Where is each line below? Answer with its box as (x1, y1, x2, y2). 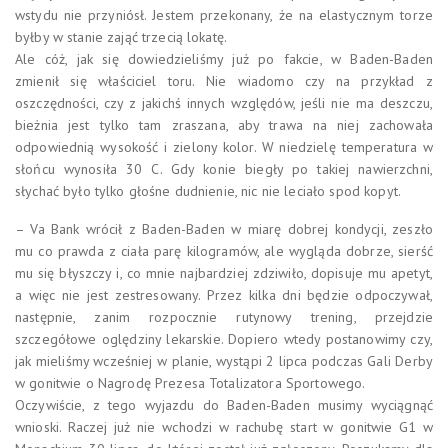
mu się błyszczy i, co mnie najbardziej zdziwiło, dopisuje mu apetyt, (15, 263, 433, 282)
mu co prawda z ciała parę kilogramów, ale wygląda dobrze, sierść (15, 241, 433, 260)
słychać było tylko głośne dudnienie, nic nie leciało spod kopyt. (15, 181, 401, 200)
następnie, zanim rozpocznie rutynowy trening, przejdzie (15, 307, 433, 326)
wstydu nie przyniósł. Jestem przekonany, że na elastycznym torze (15, 5, 433, 24)
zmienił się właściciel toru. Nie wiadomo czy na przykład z (15, 71, 433, 90)
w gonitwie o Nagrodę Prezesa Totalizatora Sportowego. (15, 373, 366, 392)
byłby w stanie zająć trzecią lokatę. (15, 27, 228, 46)
